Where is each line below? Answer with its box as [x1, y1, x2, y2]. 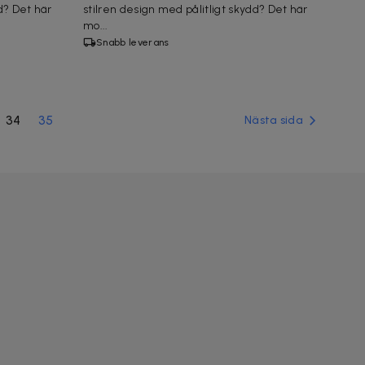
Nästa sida [244, 112, 303, 127]
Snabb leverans [96, 36, 169, 48]
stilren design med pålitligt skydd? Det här [83, 2, 308, 16]
